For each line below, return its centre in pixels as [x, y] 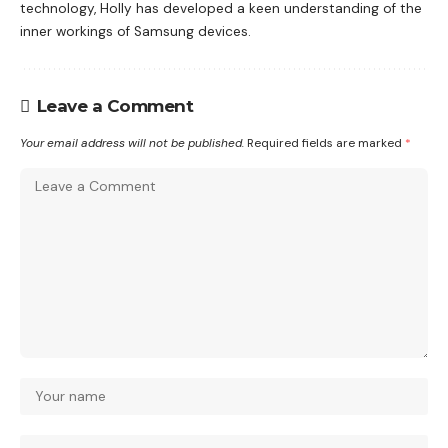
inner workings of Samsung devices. [135, 32]
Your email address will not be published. [132, 143]
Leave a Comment [114, 106]
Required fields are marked [326, 143]
